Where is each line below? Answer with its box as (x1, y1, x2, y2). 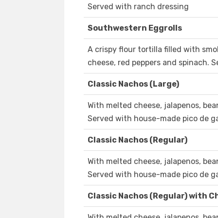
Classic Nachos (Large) (88, 79, 179, 89)
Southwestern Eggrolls (88, 23, 182, 33)
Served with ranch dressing (88, 2, 189, 12)
